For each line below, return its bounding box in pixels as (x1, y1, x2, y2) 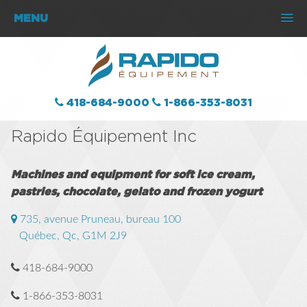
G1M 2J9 (82, 230, 127, 241)
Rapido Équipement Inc (11, 127, 197, 145)
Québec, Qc (19, 230, 77, 241)
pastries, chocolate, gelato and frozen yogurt (11, 185, 262, 197)
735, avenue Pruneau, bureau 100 (20, 214, 181, 225)
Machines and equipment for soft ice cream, (11, 168, 255, 180)
